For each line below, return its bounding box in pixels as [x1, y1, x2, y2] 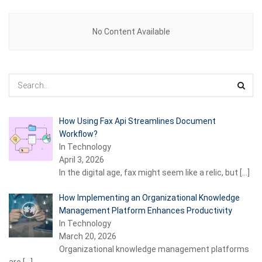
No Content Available [92, 27, 170, 36]
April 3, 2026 [58, 155, 104, 164]
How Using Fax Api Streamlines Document [58, 116, 216, 126]
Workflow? [58, 129, 98, 139]
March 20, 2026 [58, 232, 116, 241]
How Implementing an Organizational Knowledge [58, 193, 240, 202]
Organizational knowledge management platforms [58, 244, 249, 254]
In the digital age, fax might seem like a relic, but [58, 168, 240, 177]
